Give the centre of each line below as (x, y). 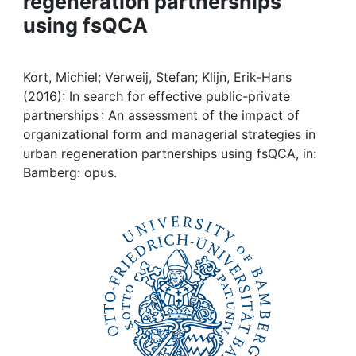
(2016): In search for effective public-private (157, 96)
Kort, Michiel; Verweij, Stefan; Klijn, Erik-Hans (157, 77)
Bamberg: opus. (70, 172)
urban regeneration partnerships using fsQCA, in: (170, 153)
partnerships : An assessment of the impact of (161, 115)
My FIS (73, 43)
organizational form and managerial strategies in (169, 134)
